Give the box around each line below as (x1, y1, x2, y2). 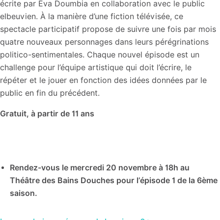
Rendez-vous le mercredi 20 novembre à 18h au (10, 163, 190, 172)
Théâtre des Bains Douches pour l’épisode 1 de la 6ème (10, 176, 218, 185)
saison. (10, 189, 37, 198)
